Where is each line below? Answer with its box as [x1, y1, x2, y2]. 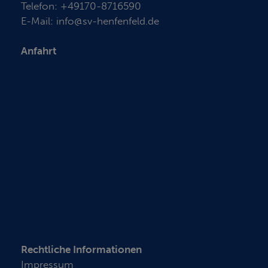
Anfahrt [21, 44, 56, 57]
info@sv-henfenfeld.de [56, 14, 159, 27]
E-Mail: [21, 14, 56, 27]
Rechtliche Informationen [21, 243, 142, 255]
